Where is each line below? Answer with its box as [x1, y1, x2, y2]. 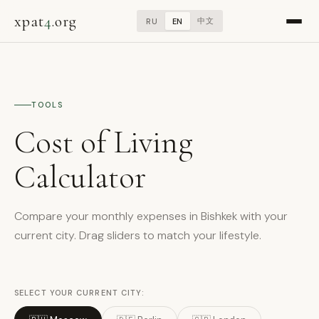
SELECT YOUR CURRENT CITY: [14, 288, 145, 298]
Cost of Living [14, 123, 193, 162]
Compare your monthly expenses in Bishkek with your [14, 209, 288, 224]
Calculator [14, 158, 146, 197]
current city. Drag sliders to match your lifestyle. [14, 228, 261, 243]
